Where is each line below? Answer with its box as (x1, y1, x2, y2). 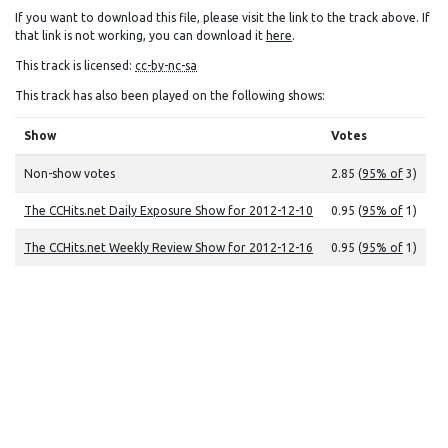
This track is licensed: (15, 59, 135, 72)
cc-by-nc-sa (135, 59, 197, 72)
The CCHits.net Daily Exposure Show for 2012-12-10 (24, 204, 313, 217)
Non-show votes (24, 167, 115, 180)
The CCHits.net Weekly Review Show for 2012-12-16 (24, 241, 313, 254)
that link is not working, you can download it (15, 29, 266, 42)
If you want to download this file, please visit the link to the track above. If (15, 11, 430, 24)
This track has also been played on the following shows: (15, 89, 325, 102)
